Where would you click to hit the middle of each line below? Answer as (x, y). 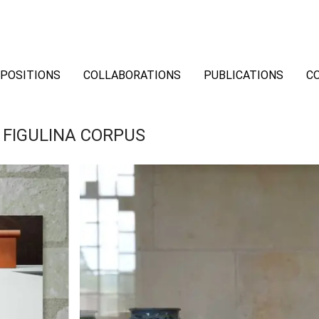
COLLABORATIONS (132, 75)
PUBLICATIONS (244, 75)
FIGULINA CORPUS (74, 135)
